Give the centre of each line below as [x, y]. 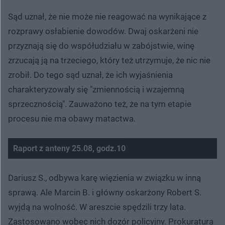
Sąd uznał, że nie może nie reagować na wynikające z [107, 16]
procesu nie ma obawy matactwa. [72, 118]
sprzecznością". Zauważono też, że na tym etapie [100, 104]
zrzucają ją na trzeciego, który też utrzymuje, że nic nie [109, 60]
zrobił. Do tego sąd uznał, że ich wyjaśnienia [90, 75]
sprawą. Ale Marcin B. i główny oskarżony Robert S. [105, 192]
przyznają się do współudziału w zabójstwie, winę [101, 45]
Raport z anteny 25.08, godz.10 [69, 148]
